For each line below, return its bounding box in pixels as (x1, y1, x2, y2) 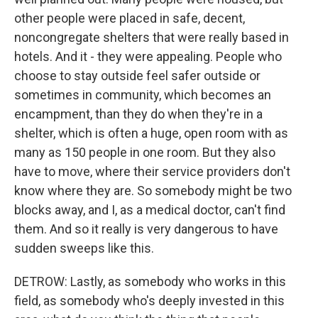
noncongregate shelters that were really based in (14, 30, 289, 45)
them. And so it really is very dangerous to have (14, 221, 278, 236)
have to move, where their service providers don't (14, 164, 290, 179)
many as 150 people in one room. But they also (14, 145, 275, 160)
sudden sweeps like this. (14, 241, 154, 256)
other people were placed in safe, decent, (14, 11, 245, 26)
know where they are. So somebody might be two (14, 183, 292, 198)
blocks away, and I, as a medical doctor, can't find (14, 202, 285, 217)
